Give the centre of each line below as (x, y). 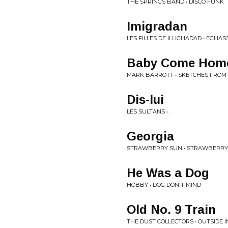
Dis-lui (145, 99)
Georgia (150, 136)
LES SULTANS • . (149, 111)
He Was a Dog (168, 173)
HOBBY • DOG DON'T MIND (164, 185)
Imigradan (157, 26)
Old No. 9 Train (171, 209)
